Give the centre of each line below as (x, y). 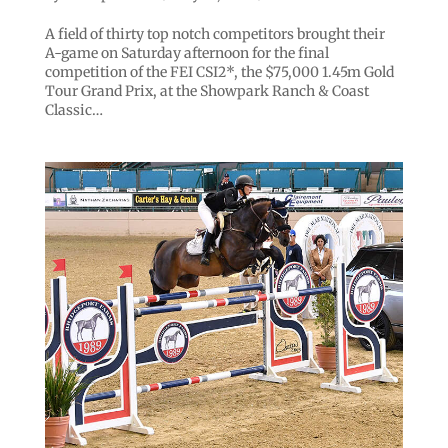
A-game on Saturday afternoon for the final (186, 53)
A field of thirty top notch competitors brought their (214, 34)
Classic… (73, 110)
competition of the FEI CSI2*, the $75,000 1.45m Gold (219, 72)
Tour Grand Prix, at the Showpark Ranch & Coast (206, 91)
